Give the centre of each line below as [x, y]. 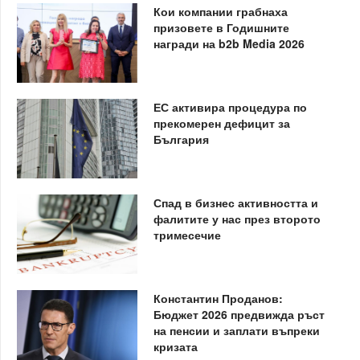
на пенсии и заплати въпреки [236, 330]
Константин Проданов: [218, 298]
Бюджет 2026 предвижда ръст [239, 314]
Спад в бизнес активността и [235, 202]
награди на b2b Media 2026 [229, 43]
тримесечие [187, 234]
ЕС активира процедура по [230, 106]
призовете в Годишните [221, 27]
